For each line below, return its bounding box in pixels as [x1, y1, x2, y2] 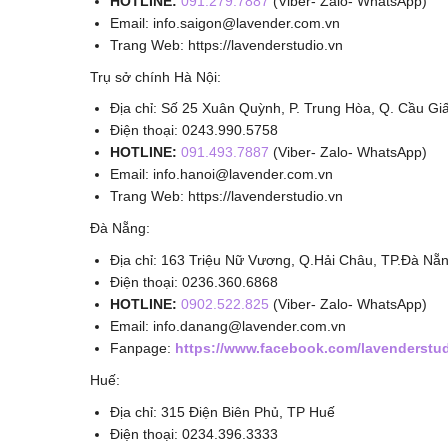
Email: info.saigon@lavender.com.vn [110, 14, 340, 31]
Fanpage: [110, 339, 175, 356]
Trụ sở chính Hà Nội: [90, 68, 221, 85]
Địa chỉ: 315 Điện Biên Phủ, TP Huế [110, 403, 335, 420]
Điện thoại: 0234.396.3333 [110, 425, 278, 442]
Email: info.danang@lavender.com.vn [110, 317, 346, 334]
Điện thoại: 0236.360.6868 [110, 273, 278, 290]
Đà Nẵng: [90, 220, 150, 237]
